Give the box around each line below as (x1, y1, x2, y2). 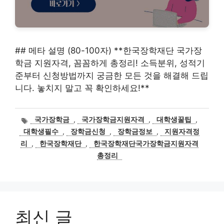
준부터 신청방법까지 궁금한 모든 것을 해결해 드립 (15, 70, 208, 80)
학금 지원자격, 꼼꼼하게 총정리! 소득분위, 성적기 (15, 58, 205, 68)
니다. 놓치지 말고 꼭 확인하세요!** (15, 83, 149, 93)
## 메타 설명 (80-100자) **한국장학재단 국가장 (15, 45, 202, 55)
